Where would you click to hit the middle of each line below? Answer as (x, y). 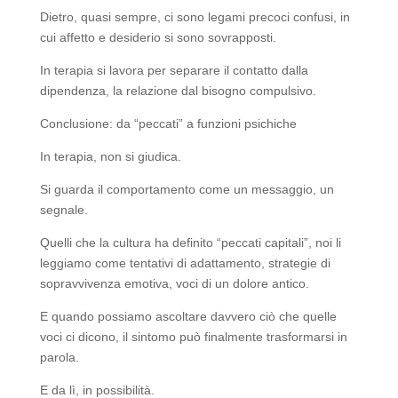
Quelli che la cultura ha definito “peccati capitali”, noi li (190, 242)
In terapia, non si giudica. (110, 156)
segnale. (64, 209)
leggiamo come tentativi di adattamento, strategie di (185, 263)
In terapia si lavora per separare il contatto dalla (174, 70)
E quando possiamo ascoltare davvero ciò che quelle (188, 316)
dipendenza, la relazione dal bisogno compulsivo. (178, 90)
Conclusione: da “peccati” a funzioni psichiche (168, 123)
